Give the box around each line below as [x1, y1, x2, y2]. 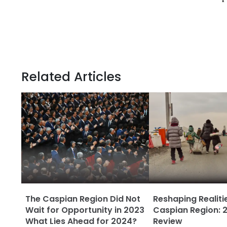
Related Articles [21, 68, 121, 86]
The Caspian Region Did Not [25, 193, 140, 205]
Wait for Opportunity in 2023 [25, 204, 144, 216]
